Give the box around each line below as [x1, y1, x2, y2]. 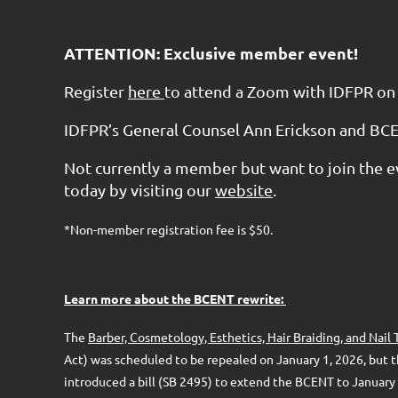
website [215, 180, 273, 199]
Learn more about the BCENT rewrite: [64, 291, 286, 306]
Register [64, 82, 128, 100]
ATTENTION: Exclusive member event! [64, 43, 362, 63]
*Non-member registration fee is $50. [64, 221, 275, 237]
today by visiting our [64, 180, 215, 199]
